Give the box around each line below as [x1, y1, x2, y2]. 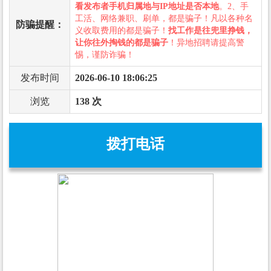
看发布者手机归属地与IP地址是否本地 [75, 1, 219, 11]
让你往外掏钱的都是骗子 [75, 38, 168, 47]
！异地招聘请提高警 [168, 38, 244, 47]
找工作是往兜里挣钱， [168, 25, 253, 35]
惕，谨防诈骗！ [75, 50, 134, 59]
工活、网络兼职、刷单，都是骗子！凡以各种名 [75, 13, 253, 23]
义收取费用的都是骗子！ [75, 25, 168, 35]
